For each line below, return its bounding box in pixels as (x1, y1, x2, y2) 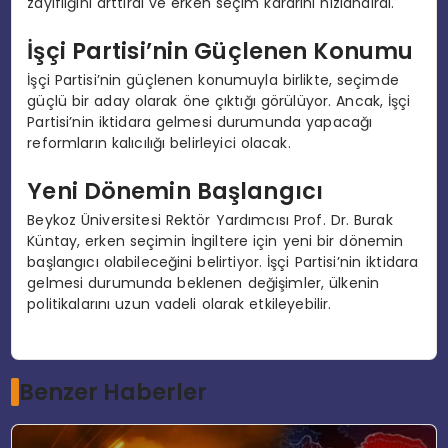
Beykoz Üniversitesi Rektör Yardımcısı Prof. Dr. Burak (27, 210, 393, 231)
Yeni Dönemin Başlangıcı (27, 174, 324, 207)
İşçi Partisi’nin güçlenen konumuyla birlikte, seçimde (27, 70, 399, 91)
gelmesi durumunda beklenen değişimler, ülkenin (27, 273, 380, 294)
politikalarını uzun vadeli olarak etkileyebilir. (27, 294, 332, 315)
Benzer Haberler (18, 375, 207, 408)
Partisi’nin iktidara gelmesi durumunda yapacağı (27, 112, 373, 133)
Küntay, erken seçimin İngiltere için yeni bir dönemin (27, 231, 404, 252)
